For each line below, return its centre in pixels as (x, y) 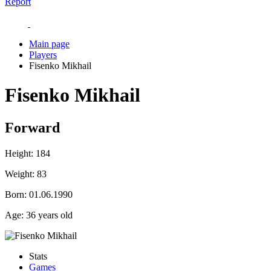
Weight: (20, 174)
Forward (32, 127)
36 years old (48, 215)
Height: (19, 153)
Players (43, 55)
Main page (49, 44)
